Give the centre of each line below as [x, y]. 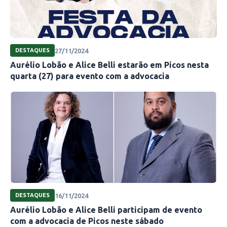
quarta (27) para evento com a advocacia [90, 76]
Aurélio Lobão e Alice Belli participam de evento [106, 210]
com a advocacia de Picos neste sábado [87, 221]
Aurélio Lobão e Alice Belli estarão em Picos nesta [109, 65]
